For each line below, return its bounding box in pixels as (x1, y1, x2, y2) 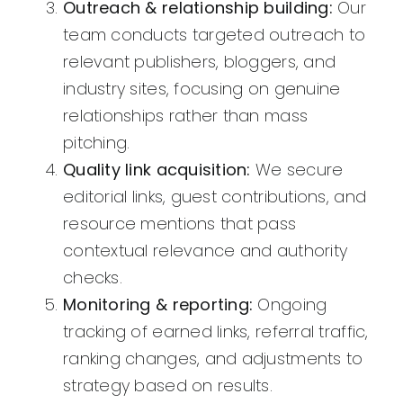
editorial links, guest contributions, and (63, 185, 367, 209)
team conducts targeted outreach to (63, 23, 366, 47)
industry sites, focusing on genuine (63, 77, 341, 101)
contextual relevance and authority (63, 239, 348, 263)
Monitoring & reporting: (63, 293, 254, 317)
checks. (63, 266, 122, 290)
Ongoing (253, 293, 327, 317)
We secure (250, 158, 344, 182)
